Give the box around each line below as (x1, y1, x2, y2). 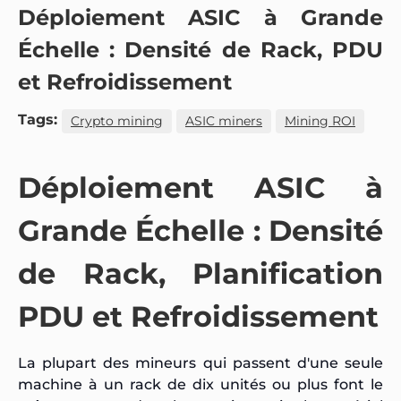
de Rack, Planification (18, 255, 383, 291)
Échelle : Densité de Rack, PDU (18, 36, 383, 63)
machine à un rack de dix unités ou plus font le (18, 375, 383, 393)
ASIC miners (185, 112, 262, 129)
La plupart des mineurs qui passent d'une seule (18, 354, 383, 371)
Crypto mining (71, 112, 163, 129)
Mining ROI (285, 112, 355, 129)
